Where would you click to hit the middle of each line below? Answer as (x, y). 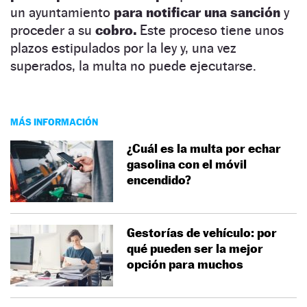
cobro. (116, 30)
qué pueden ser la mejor (195, 248)
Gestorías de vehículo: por (202, 232)
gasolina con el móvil (187, 164)
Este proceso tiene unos (210, 30)
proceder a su (53, 30)
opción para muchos (185, 264)
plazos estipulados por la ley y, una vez (123, 48)
